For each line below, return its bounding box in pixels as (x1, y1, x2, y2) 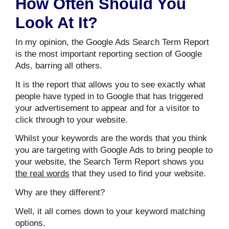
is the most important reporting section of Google (15, 49, 202, 59)
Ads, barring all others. (15, 61, 102, 71)
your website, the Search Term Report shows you (15, 157, 203, 167)
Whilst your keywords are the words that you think (15, 133, 207, 144)
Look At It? (15, 13, 98, 32)
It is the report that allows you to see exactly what (15, 79, 205, 89)
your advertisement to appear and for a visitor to (15, 103, 199, 113)
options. (15, 218, 45, 228)
